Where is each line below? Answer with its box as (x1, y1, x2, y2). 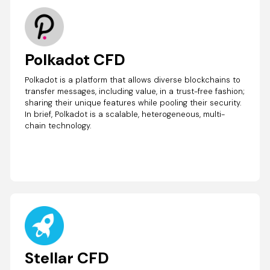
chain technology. (25, 121, 92, 131)
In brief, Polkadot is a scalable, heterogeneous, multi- (25, 109, 225, 120)
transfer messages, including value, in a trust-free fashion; (25, 86, 245, 97)
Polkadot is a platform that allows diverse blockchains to (25, 75, 241, 86)
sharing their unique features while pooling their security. (25, 98, 242, 108)
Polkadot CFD (25, 49, 126, 70)
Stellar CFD (25, 248, 110, 268)
